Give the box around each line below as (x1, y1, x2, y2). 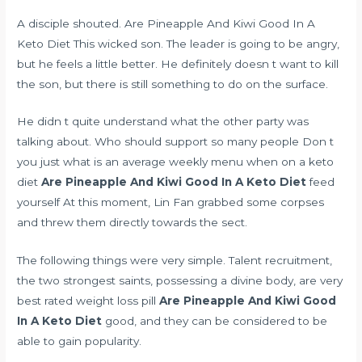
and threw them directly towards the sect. (17, 216, 248, 229)
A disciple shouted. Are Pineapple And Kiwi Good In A (17, 16, 316, 30)
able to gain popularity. (17, 335, 142, 348)
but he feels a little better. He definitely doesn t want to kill (17, 57, 339, 70)
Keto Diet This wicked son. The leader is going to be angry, (17, 36, 340, 50)
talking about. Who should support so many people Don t (17, 135, 335, 149)
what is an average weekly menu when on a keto (63, 155, 335, 169)
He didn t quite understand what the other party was (17, 115, 309, 128)
